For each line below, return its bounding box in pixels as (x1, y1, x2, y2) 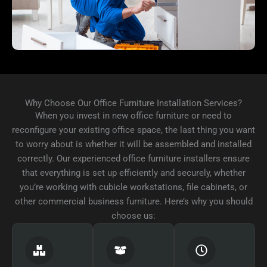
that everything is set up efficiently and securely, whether (21, 167, 246, 179)
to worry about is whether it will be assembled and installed (15, 139, 252, 150)
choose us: (111, 210, 156, 222)
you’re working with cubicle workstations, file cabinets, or (20, 182, 247, 193)
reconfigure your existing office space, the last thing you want (12, 125, 255, 136)
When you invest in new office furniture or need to (35, 110, 232, 122)
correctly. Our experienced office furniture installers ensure (17, 153, 250, 164)
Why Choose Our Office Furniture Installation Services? (25, 98, 242, 109)
